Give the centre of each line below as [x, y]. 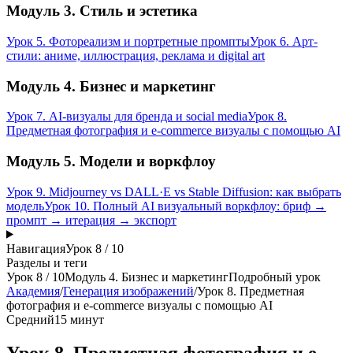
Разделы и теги [47, 262]
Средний [30, 319]
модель [25, 206]
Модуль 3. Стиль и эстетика [102, 11]
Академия [33, 291]
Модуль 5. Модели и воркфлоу [111, 161]
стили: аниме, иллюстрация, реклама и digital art [136, 55]
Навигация [36, 248]
